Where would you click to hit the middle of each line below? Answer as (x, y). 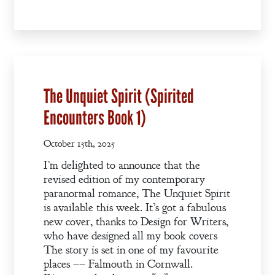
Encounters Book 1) (95, 118)
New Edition (42, 130)
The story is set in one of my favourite (131, 250)
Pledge (42, 238)
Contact (42, 61)
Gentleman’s (42, 100)
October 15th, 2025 (79, 144)
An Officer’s (42, 169)
